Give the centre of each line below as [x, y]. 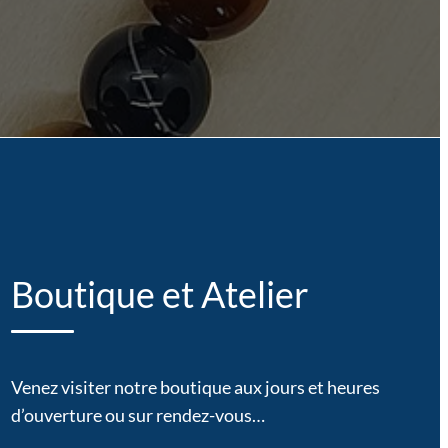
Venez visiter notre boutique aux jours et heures [195, 387]
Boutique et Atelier [159, 294]
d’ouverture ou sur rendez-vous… [137, 415]
